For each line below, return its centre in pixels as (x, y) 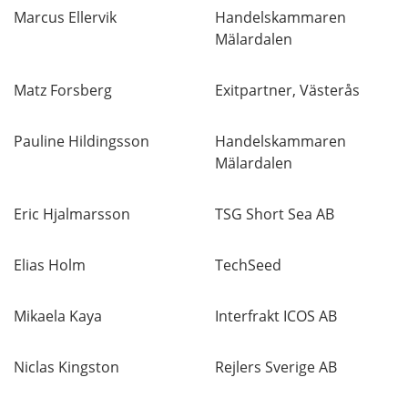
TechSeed (248, 265)
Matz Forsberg (63, 90)
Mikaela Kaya (58, 316)
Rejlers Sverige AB (276, 367)
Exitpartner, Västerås (287, 90)
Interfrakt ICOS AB (276, 316)
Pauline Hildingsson (82, 141)
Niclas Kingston (66, 367)
